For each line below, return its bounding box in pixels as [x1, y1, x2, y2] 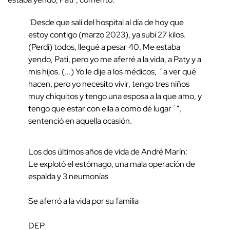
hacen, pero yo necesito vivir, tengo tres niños [28, 79, 189, 90]
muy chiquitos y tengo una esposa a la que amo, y [28, 91, 202, 102]
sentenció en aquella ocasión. [28, 116, 132, 127]
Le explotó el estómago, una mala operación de [28, 159, 195, 170]
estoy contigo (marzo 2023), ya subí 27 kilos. [28, 29, 186, 41]
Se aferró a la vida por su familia [28, 196, 139, 207]
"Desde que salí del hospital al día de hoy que [28, 17, 184, 28]
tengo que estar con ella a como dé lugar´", [28, 103, 181, 114]
